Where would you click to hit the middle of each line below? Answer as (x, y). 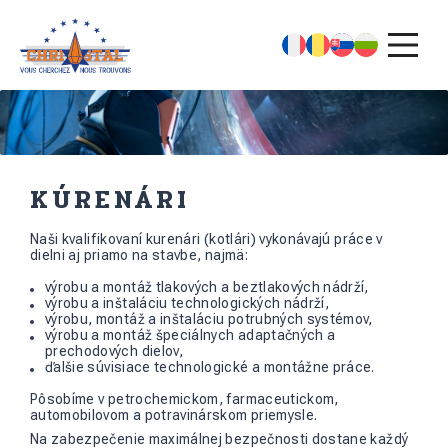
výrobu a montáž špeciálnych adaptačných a (190, 335)
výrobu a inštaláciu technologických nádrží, (187, 303)
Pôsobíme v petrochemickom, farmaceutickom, (184, 399)
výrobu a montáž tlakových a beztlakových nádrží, (207, 287)
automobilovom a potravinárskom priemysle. (174, 415)
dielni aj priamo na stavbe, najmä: (139, 255)
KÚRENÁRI (110, 200)
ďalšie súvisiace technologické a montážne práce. (210, 367)
